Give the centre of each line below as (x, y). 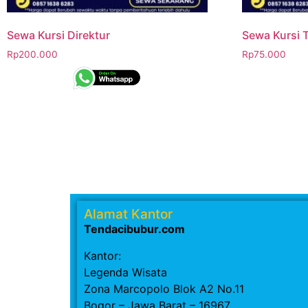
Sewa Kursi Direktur (58, 35)
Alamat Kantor (128, 214)
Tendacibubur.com (134, 229)
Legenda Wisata (125, 272)
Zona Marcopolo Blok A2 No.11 (164, 288)
